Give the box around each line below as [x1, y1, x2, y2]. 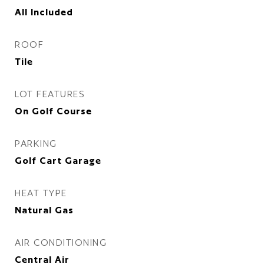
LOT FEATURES [15, 88, 85, 100]
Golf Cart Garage [15, 155, 101, 166]
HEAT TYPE [15, 187, 67, 199]
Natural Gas [15, 204, 74, 216]
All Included [15, 6, 73, 18]
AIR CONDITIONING [15, 237, 107, 248]
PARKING [15, 138, 57, 149]
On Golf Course [15, 105, 92, 117]
